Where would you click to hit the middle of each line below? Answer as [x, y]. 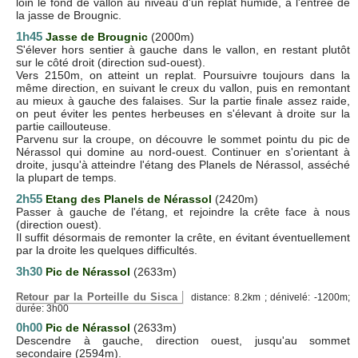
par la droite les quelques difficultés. [107, 250]
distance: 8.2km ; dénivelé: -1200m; [267, 297]
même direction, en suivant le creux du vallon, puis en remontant [183, 88]
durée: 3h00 [42, 308]
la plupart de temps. [66, 177]
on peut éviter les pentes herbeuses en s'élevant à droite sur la [183, 113]
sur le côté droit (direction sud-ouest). [111, 62]
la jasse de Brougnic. [69, 15]
